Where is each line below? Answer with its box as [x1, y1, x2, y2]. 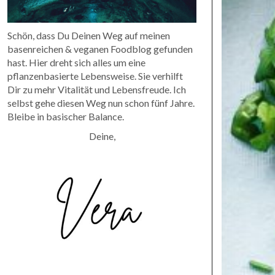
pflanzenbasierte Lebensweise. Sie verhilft [7, 69, 183, 82]
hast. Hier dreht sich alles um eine [7, 56, 145, 68]
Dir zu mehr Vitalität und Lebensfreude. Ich [7, 83, 186, 95]
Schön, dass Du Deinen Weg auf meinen [7, 29, 170, 41]
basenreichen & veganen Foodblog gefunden [7, 42, 193, 55]
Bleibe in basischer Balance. [7, 110, 124, 122]
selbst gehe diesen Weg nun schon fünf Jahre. [7, 96, 195, 109]
